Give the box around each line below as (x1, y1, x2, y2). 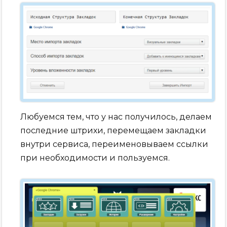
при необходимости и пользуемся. (20, 153, 170, 163)
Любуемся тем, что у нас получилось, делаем (20, 111, 212, 122)
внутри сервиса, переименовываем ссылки (20, 139, 209, 149)
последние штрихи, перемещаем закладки (20, 125, 207, 135)
